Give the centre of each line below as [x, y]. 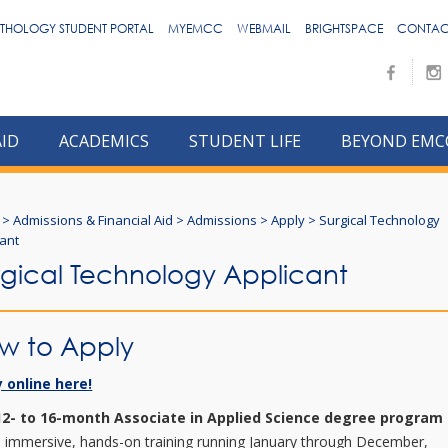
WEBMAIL [263, 28]
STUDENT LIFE [245, 141]
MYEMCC [195, 28]
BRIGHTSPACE [343, 28]
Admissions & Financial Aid [93, 220]
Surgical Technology [380, 220]
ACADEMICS [104, 141]
